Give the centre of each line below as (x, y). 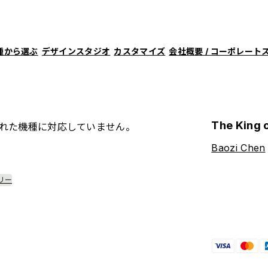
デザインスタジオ (76, 51)
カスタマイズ (140, 51)
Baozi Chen (238, 148)
